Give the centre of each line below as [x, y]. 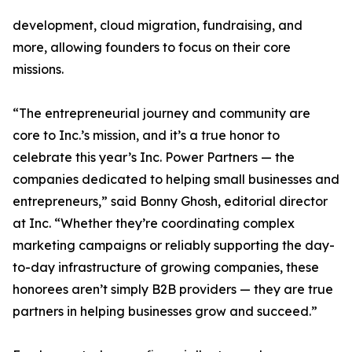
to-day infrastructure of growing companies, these [166, 268]
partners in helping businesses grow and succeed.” [165, 312]
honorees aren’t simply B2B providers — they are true [173, 290]
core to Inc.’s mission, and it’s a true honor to [146, 136]
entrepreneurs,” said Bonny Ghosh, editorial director [170, 202]
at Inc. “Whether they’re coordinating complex [154, 224]
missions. [38, 70]
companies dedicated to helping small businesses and [176, 180]
